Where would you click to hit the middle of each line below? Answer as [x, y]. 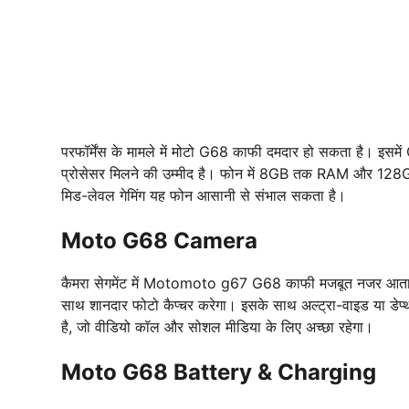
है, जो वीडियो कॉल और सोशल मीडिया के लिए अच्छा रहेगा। [217, 327]
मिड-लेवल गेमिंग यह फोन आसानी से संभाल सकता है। [204, 196]
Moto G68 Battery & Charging [219, 372]
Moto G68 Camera [159, 241]
